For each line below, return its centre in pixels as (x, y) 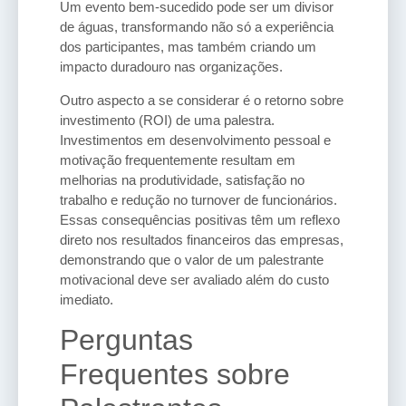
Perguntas (126, 340)
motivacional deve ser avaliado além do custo (194, 279)
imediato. (87, 299)
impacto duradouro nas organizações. (171, 67)
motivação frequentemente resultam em (178, 159)
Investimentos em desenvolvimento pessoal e (195, 140)
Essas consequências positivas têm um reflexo (200, 219)
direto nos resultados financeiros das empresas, (202, 239)
